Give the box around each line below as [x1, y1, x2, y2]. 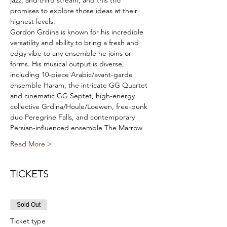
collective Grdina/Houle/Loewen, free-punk [10, 102, 149, 111]
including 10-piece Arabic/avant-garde [10, 70, 135, 79]
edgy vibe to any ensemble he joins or [10, 49, 133, 58]
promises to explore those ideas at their [10, 6, 139, 15]
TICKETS [10, 168, 49, 180]
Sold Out [17, 201, 41, 208]
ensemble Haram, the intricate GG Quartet [10, 81, 149, 90]
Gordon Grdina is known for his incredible [10, 27, 145, 36]
